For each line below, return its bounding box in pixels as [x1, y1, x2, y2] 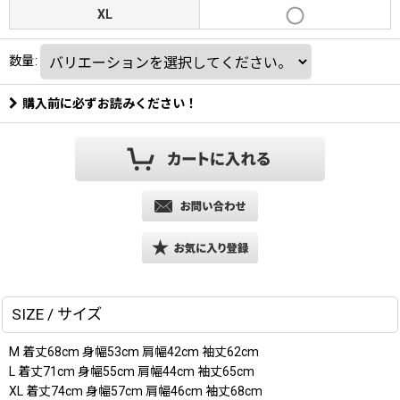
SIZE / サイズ [12, 305, 102, 323]
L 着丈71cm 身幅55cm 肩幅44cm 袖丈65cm [9, 364, 254, 379]
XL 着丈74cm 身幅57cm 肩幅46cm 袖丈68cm [9, 384, 262, 398]
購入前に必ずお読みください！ [22, 96, 197, 111]
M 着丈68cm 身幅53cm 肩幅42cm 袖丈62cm [9, 345, 259, 359]
